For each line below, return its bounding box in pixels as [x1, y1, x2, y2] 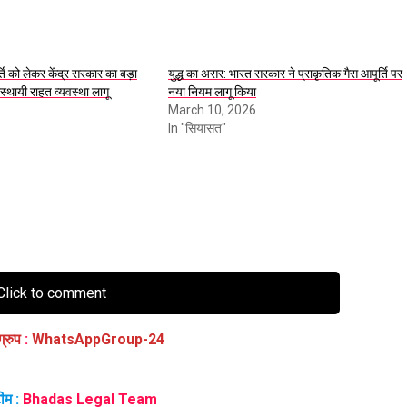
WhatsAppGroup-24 [28, 330, 164, 348]
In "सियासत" [167, 120, 226, 135]
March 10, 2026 [167, 102, 256, 117]
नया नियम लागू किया [167, 84, 256, 99]
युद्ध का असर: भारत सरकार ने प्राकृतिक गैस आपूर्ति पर [167, 65, 402, 81]
